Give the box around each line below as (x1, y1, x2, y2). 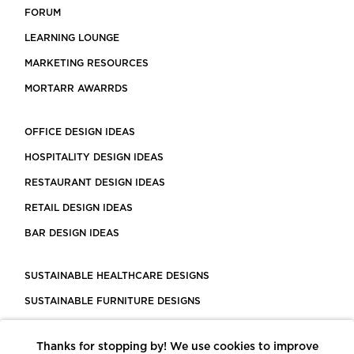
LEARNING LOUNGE (24, 33, 119, 43)
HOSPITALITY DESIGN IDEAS (24, 152, 164, 162)
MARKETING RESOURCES (24, 58, 149, 69)
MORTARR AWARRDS (24, 84, 128, 94)
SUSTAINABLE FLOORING (24, 322, 149, 332)
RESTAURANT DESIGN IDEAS (24, 177, 165, 187)
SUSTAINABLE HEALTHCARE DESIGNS (24, 271, 209, 281)
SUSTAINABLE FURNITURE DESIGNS (24, 296, 201, 307)
